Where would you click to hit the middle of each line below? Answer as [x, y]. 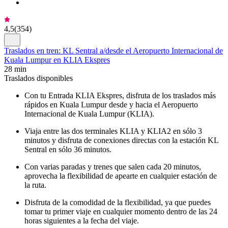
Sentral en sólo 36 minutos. [68, 149]
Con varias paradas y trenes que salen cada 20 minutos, [113, 166]
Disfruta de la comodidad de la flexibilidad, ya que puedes [118, 202]
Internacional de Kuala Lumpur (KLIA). [89, 113]
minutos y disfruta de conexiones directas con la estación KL [121, 140]
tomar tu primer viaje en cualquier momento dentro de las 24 [121, 211]
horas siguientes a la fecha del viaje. [82, 220]
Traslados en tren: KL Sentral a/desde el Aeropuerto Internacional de [113, 50]
